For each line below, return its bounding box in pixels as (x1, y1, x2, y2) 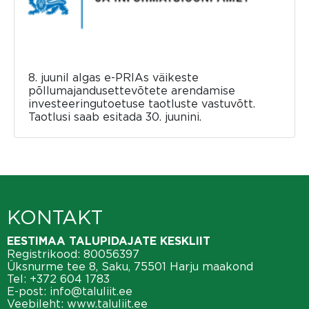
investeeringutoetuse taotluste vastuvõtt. (28, 97, 255, 110)
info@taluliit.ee (50, 285, 132, 297)
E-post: (7, 285, 50, 297)
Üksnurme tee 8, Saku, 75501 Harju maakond (7, 260, 253, 272)
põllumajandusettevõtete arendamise (28, 84, 235, 97)
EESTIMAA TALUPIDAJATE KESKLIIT (7, 236, 210, 247)
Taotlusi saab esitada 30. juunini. (28, 110, 201, 123)
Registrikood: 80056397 (7, 248, 139, 260)
